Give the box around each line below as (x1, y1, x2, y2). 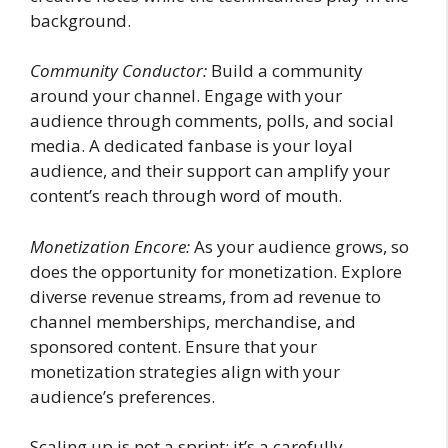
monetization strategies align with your (30, 359, 340, 383)
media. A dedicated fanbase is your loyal (30, 134, 353, 157)
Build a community (207, 59, 363, 82)
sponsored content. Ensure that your (30, 334, 317, 358)
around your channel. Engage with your (30, 84, 342, 107)
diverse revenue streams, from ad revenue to (30, 284, 381, 308)
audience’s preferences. (30, 384, 215, 408)
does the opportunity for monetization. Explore (30, 259, 402, 283)
